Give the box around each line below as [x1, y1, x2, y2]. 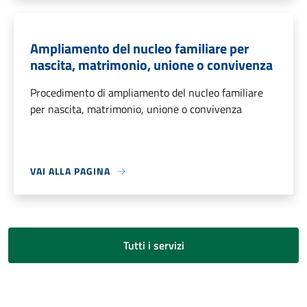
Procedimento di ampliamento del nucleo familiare [30, 84, 263, 101]
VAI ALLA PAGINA [30, 164, 110, 179]
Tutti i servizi [123, 237, 184, 254]
